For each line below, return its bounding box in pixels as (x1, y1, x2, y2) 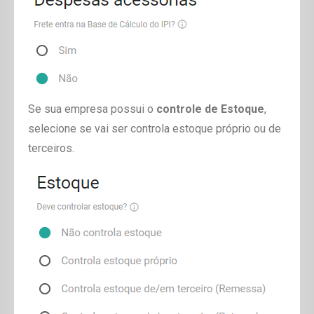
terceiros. (28, 142, 74, 156)
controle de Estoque (156, 102, 264, 116)
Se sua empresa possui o (28, 102, 156, 116)
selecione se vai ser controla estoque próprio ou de (28, 122, 281, 136)
